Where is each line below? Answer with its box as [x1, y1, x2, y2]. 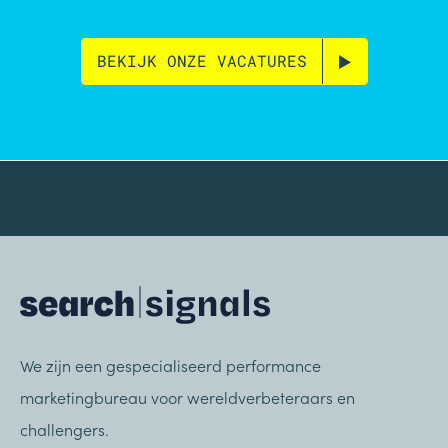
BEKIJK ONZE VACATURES [96, 50, 307, 72]
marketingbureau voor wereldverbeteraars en [20, 385, 355, 408]
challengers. [20, 417, 109, 440]
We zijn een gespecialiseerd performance [20, 353, 321, 376]
